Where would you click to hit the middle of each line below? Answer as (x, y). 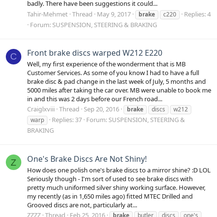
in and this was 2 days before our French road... (95, 99)
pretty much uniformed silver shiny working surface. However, (116, 187)
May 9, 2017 (114, 14)
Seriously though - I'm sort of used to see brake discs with (110, 179)
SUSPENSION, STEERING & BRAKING (105, 24)
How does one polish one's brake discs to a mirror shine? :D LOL (119, 170)
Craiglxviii (41, 109)
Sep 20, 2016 (101, 109)
